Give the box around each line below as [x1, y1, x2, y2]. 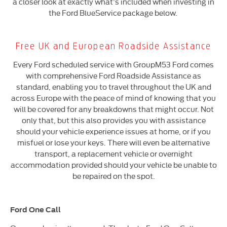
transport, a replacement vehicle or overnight [34, 148, 193, 159]
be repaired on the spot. [72, 170, 155, 181]
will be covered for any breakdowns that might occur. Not [13, 103, 214, 115]
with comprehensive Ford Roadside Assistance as [26, 70, 201, 81]
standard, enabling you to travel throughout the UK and [16, 81, 211, 92]
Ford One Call [10, 206, 61, 214]
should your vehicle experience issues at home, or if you [16, 126, 211, 137]
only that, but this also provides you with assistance [21, 115, 206, 126]
